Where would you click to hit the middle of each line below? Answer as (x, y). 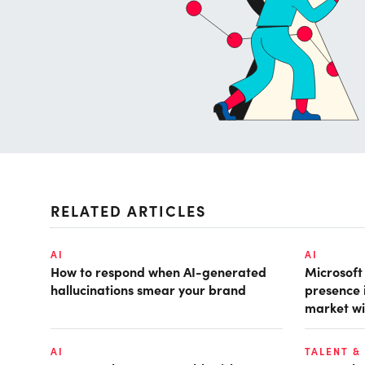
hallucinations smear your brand (148, 290)
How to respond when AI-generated (158, 272)
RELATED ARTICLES (128, 211)
